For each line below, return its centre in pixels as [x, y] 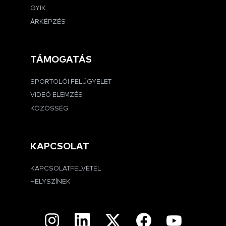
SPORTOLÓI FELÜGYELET [71, 82]
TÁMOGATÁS [61, 60]
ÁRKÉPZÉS [48, 22]
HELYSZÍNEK [50, 182]
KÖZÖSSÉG [49, 109]
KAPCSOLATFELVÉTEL [66, 168]
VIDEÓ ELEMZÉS [56, 95]
